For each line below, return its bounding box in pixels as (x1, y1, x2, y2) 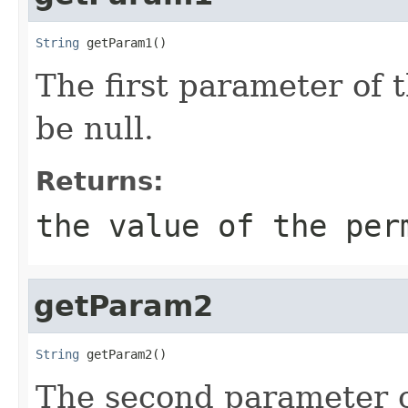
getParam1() (79, 35, 167, 50)
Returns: (36, 165, 164, 197)
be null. (36, 109, 154, 147)
